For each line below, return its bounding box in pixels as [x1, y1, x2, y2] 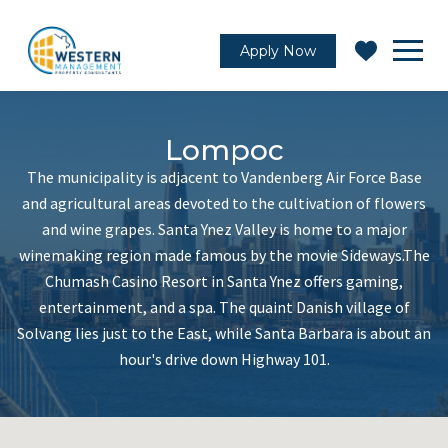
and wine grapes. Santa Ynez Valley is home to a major [41, 219, 407, 239]
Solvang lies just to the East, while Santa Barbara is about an [17, 323, 431, 343]
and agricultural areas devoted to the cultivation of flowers [22, 193, 426, 213]
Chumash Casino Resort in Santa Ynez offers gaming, [45, 271, 403, 291]
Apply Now [240, 41, 316, 60]
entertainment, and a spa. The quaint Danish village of [38, 297, 410, 317]
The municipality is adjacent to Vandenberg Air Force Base [26, 167, 422, 187]
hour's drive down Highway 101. [118, 349, 330, 369]
